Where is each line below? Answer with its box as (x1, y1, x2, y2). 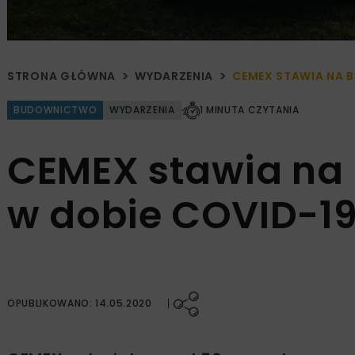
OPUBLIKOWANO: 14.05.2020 (7, 296, 152, 311)
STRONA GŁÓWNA (7, 68, 116, 85)
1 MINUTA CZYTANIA (199, 103, 300, 117)
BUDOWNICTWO (13, 103, 97, 117)
